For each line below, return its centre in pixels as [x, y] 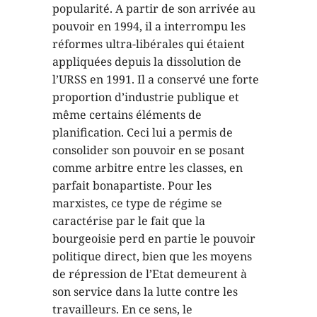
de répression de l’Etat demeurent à [150, 273]
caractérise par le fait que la [129, 220]
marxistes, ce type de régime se [137, 203]
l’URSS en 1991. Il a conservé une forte [156, 79]
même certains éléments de [127, 114]
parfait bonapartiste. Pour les [132, 185]
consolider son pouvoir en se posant [149, 150]
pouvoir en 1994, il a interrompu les [149, 26]
